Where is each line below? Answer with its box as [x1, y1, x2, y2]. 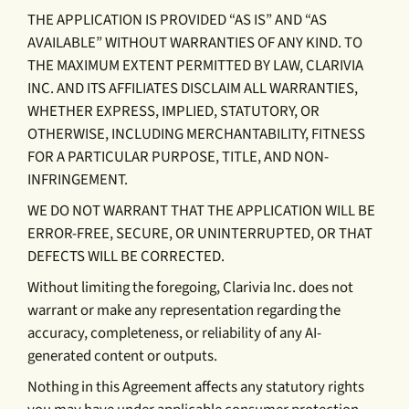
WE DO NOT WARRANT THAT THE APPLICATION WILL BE [27, 200, 376, 223]
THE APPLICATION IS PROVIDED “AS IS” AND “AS [27, 9, 328, 32]
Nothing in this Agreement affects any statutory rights [27, 376, 365, 399]
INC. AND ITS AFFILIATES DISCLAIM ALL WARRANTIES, [27, 78, 359, 100]
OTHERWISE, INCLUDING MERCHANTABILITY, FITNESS [27, 123, 366, 146]
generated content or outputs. [27, 345, 218, 368]
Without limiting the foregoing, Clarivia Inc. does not [27, 277, 354, 299]
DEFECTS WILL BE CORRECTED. [27, 246, 225, 268]
